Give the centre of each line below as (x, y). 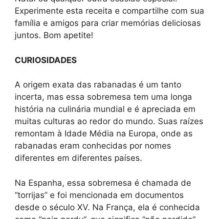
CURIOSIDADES (46, 60)
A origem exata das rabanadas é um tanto (98, 85)
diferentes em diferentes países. (78, 158)
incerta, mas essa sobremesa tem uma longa (103, 97)
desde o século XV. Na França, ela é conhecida (107, 207)
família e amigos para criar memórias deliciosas (108, 23)
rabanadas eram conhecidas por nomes (93, 146)
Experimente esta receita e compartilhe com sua (109, 11)
